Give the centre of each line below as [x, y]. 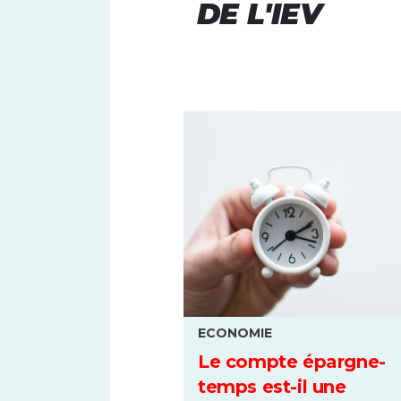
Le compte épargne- [292, 362]
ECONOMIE [235, 333]
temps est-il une [272, 387]
